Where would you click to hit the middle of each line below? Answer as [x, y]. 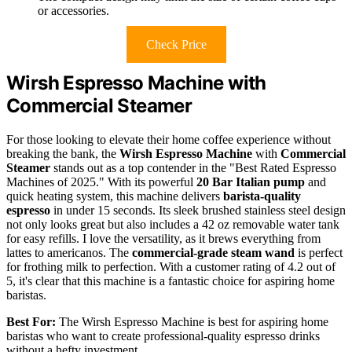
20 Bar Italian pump [251, 182]
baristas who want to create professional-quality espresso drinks [163, 336]
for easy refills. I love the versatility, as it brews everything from [163, 239]
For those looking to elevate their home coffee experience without [169, 140]
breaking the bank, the [63, 154]
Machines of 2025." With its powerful [101, 182]
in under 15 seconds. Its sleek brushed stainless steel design [198, 211]
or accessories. [73, 11]
